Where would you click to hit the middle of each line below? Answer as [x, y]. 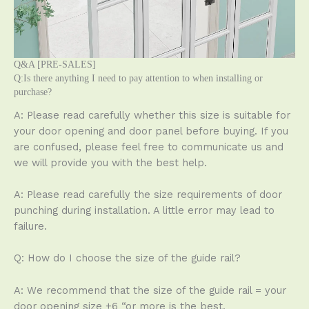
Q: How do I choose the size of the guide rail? [127, 258]
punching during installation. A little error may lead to [144, 210]
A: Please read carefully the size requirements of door [148, 195]
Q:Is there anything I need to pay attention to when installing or [138, 78]
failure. [30, 226]
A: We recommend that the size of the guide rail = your [150, 290]
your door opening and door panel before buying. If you [151, 131]
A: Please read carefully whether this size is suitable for [152, 115]
